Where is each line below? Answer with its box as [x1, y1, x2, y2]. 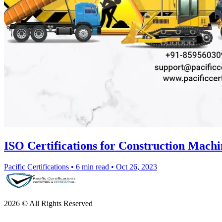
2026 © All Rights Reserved [4, 199, 93, 208]
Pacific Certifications [4, 162, 69, 171]
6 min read [76, 162, 109, 171]
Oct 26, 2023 [116, 162, 157, 171]
